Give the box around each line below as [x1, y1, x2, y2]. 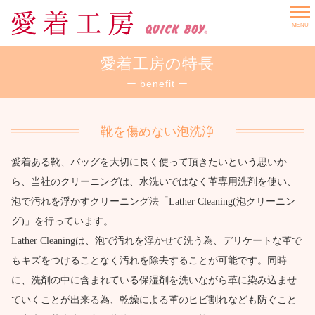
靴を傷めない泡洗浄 [101, 124, 214, 139]
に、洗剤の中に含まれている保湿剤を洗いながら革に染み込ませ [11, 275, 297, 286]
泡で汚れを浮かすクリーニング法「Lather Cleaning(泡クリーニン [11, 196, 296, 207]
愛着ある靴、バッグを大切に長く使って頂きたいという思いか [11, 157, 288, 168]
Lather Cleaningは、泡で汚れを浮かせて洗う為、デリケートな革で [11, 236, 302, 247]
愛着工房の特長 [100, 55, 215, 72]
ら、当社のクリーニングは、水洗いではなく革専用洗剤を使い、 [11, 176, 297, 188]
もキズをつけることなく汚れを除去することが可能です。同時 [11, 255, 288, 266]
